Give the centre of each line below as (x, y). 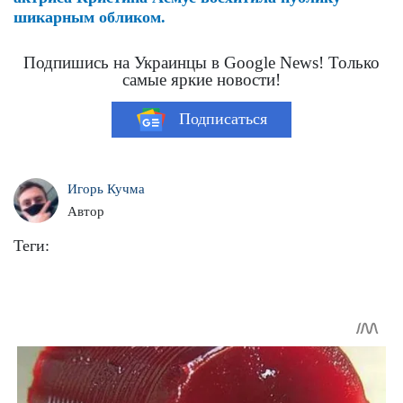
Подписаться (223, 119)
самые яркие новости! (201, 79)
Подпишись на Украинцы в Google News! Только (201, 62)
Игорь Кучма (106, 188)
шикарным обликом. (90, 17)
